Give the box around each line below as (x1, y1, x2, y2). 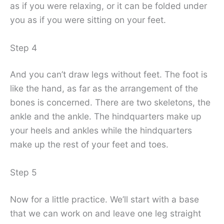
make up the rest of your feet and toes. (10, 139, 168, 150)
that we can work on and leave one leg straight (10, 208, 201, 219)
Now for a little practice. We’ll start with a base (10, 194, 199, 205)
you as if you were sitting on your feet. (10, 14, 166, 25)
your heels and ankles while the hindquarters (10, 125, 192, 136)
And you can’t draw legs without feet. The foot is (10, 69, 207, 80)
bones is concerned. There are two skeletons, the (10, 97, 210, 108)
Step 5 (10, 167, 37, 178)
